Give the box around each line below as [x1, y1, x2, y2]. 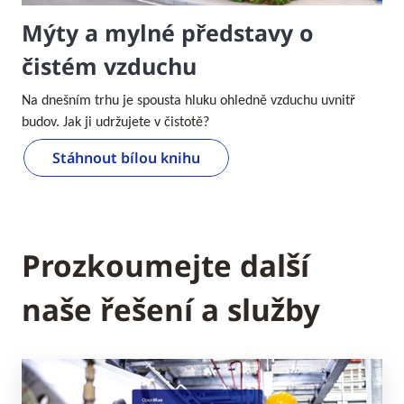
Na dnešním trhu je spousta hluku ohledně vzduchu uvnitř [22, 93, 355, 108]
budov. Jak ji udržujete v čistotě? [22, 115, 209, 130]
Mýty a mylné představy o [22, 16, 313, 48]
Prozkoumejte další [22, 244, 309, 286]
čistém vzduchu [22, 50, 197, 81]
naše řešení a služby [22, 289, 320, 330]
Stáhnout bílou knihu [52, 147, 200, 168]
